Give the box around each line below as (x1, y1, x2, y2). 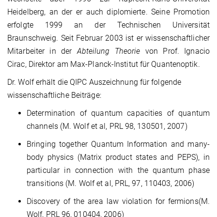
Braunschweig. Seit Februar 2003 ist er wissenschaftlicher (7, 33, 210, 43)
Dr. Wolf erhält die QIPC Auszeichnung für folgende (7, 77, 182, 87)
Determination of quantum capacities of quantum (27, 108, 210, 118)
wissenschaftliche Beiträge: (7, 91, 101, 100)
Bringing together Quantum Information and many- (27, 139, 210, 149)
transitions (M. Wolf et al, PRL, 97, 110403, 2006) (27, 179, 195, 188)
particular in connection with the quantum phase (27, 166, 210, 175)
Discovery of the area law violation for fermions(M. (27, 197, 210, 206)
